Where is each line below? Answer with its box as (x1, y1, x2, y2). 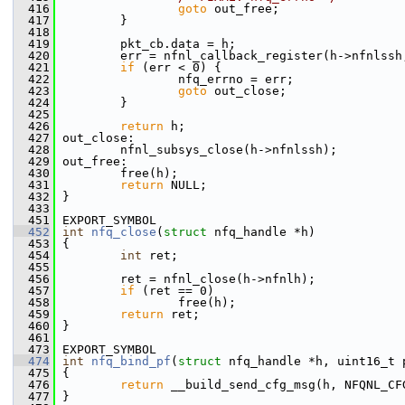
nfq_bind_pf (91, 354, 171, 368)
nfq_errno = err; (55, 72, 294, 86)
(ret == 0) (135, 284, 214, 297)
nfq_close (91, 225, 156, 239)
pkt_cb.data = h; (55, 37, 236, 51)
